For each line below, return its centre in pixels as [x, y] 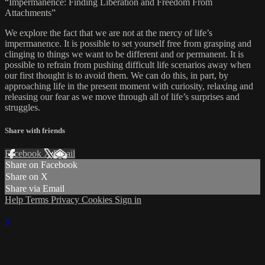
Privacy [66, 200]
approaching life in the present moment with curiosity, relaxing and [129, 86]
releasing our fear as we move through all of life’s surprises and [122, 96]
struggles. [22, 107]
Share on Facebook [41, 165]
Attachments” [30, 12]
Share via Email [35, 189]
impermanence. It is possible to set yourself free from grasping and [128, 43]
